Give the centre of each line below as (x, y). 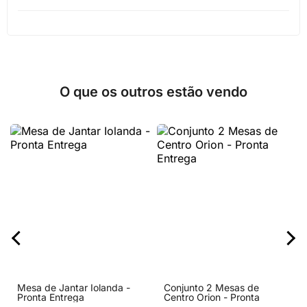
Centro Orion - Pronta (212, 297)
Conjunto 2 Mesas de (211, 287)
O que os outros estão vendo (153, 92)
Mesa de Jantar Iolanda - (74, 287)
